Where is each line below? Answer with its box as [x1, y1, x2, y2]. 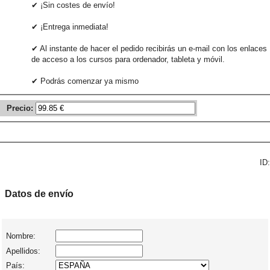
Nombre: [4, 231, 36, 240]
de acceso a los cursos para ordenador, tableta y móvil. [31, 54, 225, 64]
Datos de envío [5, 188, 74, 199]
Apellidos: [4, 246, 40, 256]
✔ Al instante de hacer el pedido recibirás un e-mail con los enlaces [31, 43, 267, 53]
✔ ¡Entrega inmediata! [31, 22, 108, 31]
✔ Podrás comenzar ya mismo [31, 76, 139, 86]
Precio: [7, 103, 33, 113]
